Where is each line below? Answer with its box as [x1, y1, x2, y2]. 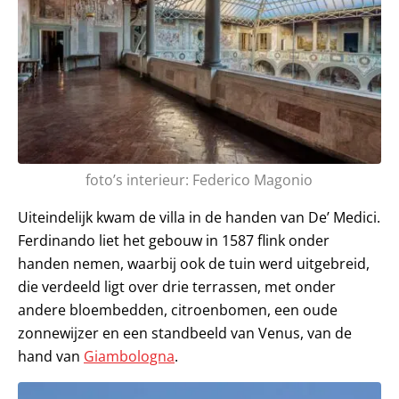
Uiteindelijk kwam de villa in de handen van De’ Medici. [18, 207, 380, 227]
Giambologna [84, 346, 175, 366]
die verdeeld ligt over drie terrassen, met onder [18, 276, 336, 297]
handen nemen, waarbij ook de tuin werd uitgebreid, [18, 253, 370, 273]
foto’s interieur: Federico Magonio [85, 169, 313, 190]
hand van [18, 346, 84, 366]
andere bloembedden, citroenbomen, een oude [18, 299, 338, 320]
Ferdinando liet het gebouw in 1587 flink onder [18, 230, 330, 250]
